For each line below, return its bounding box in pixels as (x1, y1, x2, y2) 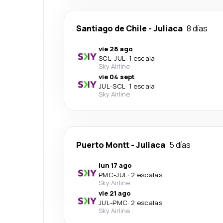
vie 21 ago (99, 189, 131, 198)
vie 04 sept (99, 72, 135, 81)
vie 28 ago (99, 44, 133, 53)
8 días (187, 23, 208, 34)
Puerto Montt (76, 139, 129, 150)
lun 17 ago (99, 161, 132, 170)
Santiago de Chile (76, 23, 147, 34)
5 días (169, 139, 191, 150)
